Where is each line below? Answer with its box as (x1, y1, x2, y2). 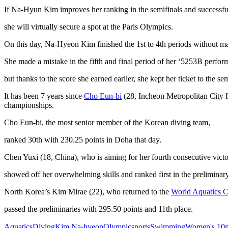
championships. (4, 100, 54, 109)
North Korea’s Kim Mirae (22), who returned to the (4, 187, 171, 196)
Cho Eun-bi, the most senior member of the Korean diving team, (4, 118, 210, 127)
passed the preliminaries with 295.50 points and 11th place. (4, 204, 193, 213)
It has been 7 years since (4, 91, 84, 100)
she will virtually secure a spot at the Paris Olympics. (4, 22, 173, 31)
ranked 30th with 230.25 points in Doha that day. (4, 135, 161, 144)
